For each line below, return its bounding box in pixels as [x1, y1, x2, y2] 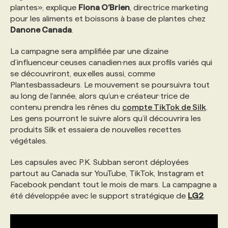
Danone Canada [10, 25, 72, 34]
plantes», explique [10, 3, 78, 12]
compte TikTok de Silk [122, 103, 206, 111]
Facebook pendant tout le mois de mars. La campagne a [10, 180, 217, 189]
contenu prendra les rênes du [10, 103, 122, 111]
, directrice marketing [130, 3, 208, 12]
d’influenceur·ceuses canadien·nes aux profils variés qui [10, 58, 212, 67]
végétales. [10, 136, 47, 145]
